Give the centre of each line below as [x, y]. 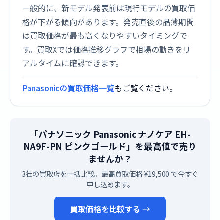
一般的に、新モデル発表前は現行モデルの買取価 [109, 8]
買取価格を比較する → [110, 209]
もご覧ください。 [146, 88]
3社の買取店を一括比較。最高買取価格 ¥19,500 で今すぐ [110, 174]
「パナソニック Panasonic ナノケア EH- [110, 134]
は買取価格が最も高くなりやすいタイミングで [105, 35]
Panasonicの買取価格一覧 [68, 88]
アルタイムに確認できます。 [73, 63]
